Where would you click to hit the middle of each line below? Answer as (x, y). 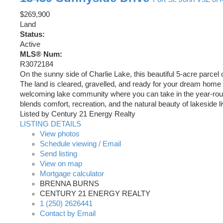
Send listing (58, 154)
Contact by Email (68, 214)
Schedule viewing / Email (80, 144)
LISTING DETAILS (51, 124)
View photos (60, 134)
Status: (32, 35)
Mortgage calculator (72, 174)
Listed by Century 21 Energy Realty (78, 114)
